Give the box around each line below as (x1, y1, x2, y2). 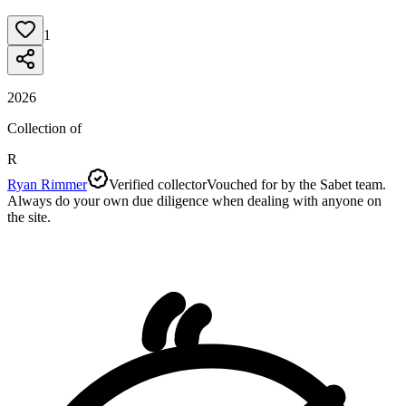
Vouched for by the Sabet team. (207, 176, 386, 192)
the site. (7, 208, 51, 225)
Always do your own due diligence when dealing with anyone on (7, 192, 382, 208)
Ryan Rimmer (7, 176, 87, 192)
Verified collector (109, 176, 207, 192)
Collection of (7, 120, 82, 136)
